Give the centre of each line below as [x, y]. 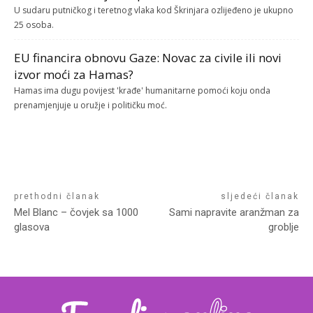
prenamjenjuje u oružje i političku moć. [90, 105]
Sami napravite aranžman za [234, 213]
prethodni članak [57, 197]
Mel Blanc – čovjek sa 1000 [76, 213]
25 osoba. [34, 25]
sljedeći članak [260, 197]
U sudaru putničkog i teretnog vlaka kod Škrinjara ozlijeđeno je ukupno [154, 10]
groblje [283, 227]
